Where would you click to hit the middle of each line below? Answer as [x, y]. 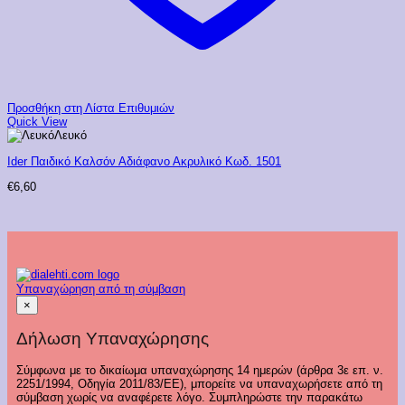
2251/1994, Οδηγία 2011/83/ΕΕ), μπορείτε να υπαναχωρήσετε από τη [199, 384]
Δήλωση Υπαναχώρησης [113, 339]
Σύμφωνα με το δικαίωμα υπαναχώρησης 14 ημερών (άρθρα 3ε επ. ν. [200, 371]
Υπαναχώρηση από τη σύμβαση [101, 289]
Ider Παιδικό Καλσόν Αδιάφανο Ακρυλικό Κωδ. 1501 [144, 161]
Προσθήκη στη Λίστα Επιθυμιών [91, 108]
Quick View [37, 121]
